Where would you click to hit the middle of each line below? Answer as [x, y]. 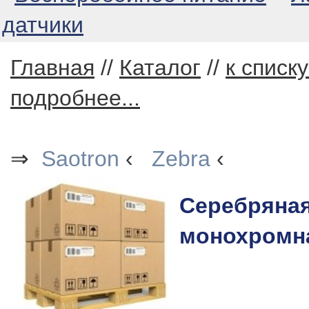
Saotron [80, 159]
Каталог [160, 68]
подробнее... [75, 98]
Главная [52, 68]
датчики [43, 25]
